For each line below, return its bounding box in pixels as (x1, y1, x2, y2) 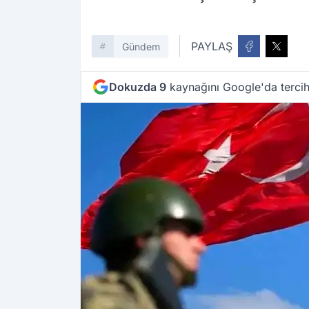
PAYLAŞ (191, 39, 232, 54)
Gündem (122, 41, 160, 53)
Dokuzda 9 (109, 80, 166, 94)
